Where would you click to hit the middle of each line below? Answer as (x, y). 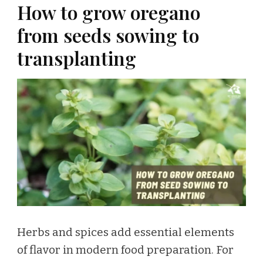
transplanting (77, 58)
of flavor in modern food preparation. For (125, 250)
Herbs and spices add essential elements (126, 232)
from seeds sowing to (108, 36)
